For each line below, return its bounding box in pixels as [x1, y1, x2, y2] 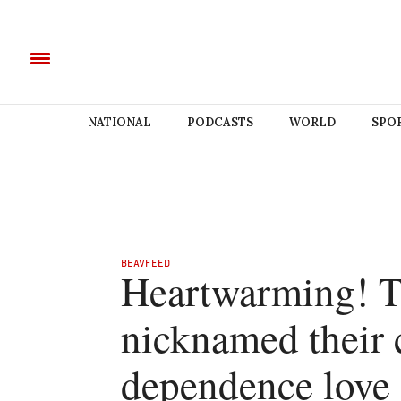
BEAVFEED [121, 257, 170, 269]
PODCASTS [186, 115, 253, 130]
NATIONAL [87, 115, 151, 130]
